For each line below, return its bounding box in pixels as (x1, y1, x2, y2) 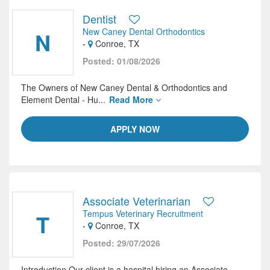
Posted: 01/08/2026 (83, 55, 160, 67)
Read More (109, 93, 155, 105)
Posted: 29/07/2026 (83, 237, 160, 249)
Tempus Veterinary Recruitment (83, 207, 203, 219)
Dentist (83, 11, 116, 27)
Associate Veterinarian (83, 193, 190, 209)
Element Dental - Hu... (21, 93, 108, 105)
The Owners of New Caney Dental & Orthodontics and (21, 81, 227, 93)
